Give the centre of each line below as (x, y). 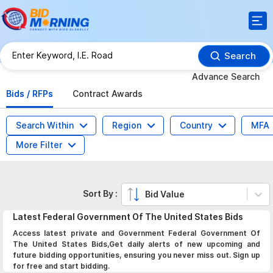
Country (196, 125)
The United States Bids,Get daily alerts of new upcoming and (136, 244)
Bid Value (165, 194)
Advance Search (226, 76)
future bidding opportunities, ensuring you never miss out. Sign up (136, 255)
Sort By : (102, 193)
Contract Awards (108, 94)
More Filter (39, 145)
